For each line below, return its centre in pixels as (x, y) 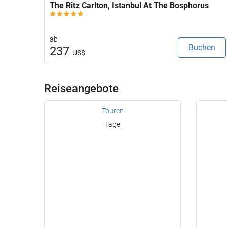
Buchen (202, 47)
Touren (112, 111)
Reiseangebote (81, 88)
